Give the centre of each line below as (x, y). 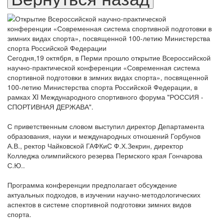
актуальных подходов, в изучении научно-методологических (104, 194)
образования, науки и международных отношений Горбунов (104, 136)
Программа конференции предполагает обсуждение (92, 185)
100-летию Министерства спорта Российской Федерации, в (102, 87)
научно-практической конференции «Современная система (104, 67)
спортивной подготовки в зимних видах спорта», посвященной (108, 77)
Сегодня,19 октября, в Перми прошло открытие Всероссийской (109, 57)
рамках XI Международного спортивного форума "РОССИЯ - (105, 97)
